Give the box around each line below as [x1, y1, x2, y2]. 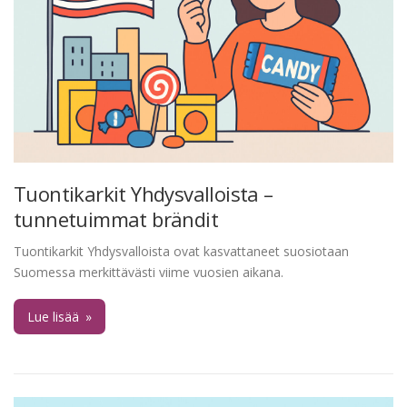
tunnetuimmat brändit [14, 204, 218, 233]
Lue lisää [27, 307, 83, 325]
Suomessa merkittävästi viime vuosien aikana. [14, 263, 283, 281]
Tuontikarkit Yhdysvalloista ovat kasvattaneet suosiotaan [14, 242, 349, 260]
